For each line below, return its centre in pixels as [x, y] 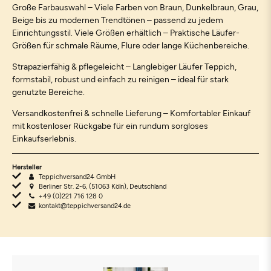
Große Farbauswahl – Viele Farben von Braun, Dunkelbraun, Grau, [135, 7]
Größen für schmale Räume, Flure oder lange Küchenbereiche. [131, 45]
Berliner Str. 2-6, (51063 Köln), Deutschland [103, 186]
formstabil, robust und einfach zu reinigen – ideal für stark [120, 79]
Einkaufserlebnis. [44, 138]
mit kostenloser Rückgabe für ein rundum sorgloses [110, 125]
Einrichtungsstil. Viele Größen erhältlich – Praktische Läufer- [126, 32]
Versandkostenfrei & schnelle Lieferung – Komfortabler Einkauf [131, 113]
